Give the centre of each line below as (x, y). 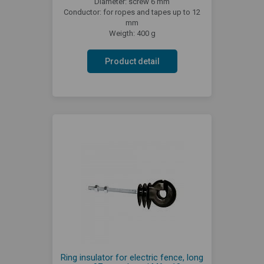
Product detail (132, 61)
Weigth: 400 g (132, 33)
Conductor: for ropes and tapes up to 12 (132, 12)
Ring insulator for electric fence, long (132, 257)
